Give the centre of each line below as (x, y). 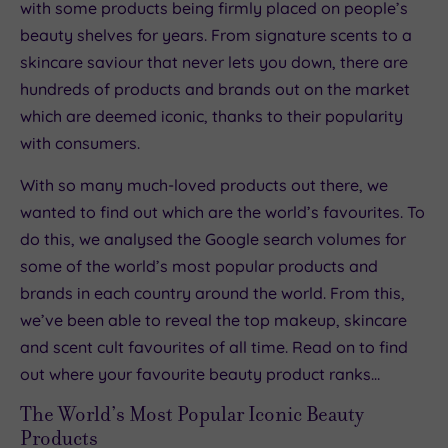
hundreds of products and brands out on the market (215, 89)
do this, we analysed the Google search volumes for (213, 239)
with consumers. (80, 143)
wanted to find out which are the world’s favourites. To (222, 212)
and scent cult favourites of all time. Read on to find (214, 347)
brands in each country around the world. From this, (212, 293)
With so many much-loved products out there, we (204, 185)
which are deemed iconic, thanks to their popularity (211, 116)
